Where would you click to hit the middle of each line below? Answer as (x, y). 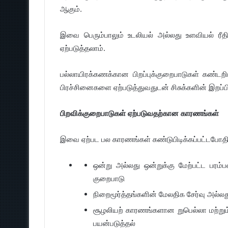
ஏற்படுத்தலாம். (83, 48)
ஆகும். (71, 9)
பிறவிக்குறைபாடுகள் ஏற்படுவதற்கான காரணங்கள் (139, 113)
